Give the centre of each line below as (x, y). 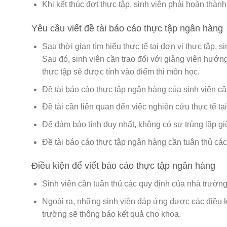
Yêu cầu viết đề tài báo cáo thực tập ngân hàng (127, 29)
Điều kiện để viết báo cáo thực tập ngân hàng (123, 166)
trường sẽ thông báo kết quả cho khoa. (111, 214)
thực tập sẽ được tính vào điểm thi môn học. (121, 72)
